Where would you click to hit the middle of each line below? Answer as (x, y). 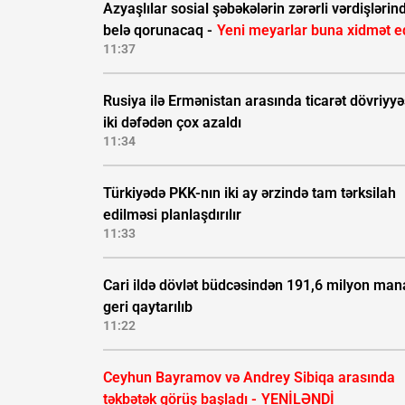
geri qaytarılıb (148, 307)
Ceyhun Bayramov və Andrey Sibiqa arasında (249, 378)
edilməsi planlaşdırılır (172, 215)
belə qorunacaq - (160, 31)
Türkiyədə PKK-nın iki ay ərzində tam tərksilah (250, 193)
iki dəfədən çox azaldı (172, 123)
